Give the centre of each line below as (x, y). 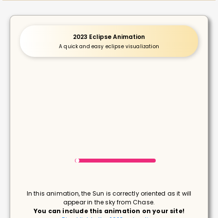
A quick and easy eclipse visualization (109, 47)
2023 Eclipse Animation (109, 37)
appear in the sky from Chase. (109, 202)
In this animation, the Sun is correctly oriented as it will (109, 194)
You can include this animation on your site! (109, 211)
